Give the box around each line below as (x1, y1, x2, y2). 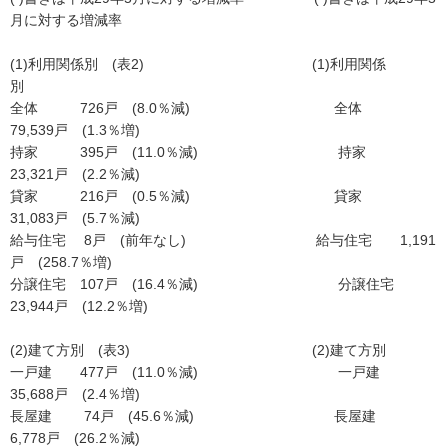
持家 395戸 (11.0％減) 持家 (10, 144, 408, 160)
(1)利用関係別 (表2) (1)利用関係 (10, 56, 386, 72)
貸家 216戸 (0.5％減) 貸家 (10, 188, 404, 204)
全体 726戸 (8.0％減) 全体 (10, 100, 404, 116)
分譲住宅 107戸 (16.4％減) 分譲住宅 (10, 276, 408, 292)
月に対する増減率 (10, 12, 122, 28)
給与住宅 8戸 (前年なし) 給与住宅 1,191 (10, 232, 436, 248)
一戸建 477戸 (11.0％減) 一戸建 (10, 364, 408, 380)
